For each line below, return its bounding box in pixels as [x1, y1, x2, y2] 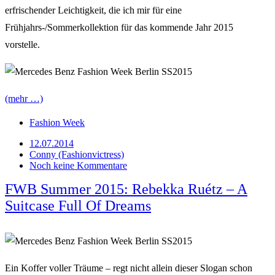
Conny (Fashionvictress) [29, 149, 124, 160]
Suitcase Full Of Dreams [5, 197, 151, 214]
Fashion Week [29, 117, 85, 128]
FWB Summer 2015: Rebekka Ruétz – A [5, 180, 247, 197]
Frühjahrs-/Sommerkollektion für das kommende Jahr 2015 [5, 21, 233, 33]
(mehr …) [5, 93, 43, 104]
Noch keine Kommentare [29, 160, 127, 171]
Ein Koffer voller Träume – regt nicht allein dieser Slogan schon [5, 262, 252, 273]
